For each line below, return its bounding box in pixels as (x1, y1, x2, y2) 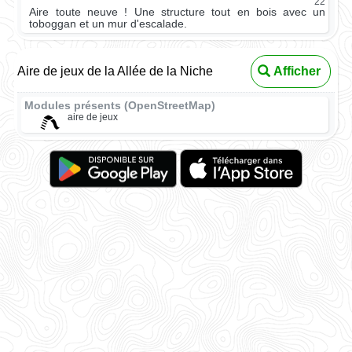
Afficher (273, 64, 321, 79)
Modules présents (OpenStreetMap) (24, 100, 216, 112)
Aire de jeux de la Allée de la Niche (17, 64, 214, 79)
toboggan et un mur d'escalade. (29, 18, 188, 31)
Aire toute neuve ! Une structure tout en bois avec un (29, 6, 326, 19)
